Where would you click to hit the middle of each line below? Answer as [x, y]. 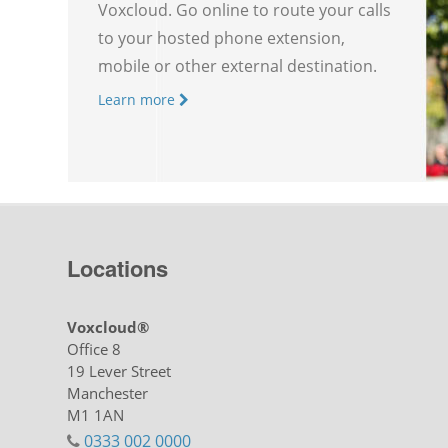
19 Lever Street [119, 371]
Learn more [139, 100]
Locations [118, 267]
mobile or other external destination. [238, 66]
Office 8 [94, 349]
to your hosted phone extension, [222, 38]
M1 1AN [96, 415]
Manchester [108, 393]
